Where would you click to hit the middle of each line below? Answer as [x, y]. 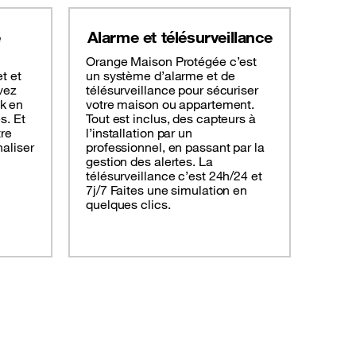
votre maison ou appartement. [170, 104]
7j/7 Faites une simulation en [167, 190]
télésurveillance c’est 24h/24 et [174, 176]
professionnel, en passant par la [175, 147]
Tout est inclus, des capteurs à [171, 119]
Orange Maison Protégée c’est [172, 62]
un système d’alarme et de [161, 76]
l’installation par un [139, 133]
